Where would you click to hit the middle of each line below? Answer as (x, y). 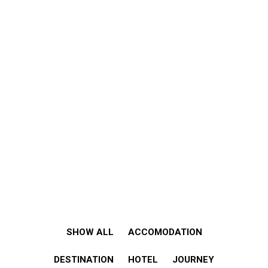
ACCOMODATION (165, 232)
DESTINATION (84, 260)
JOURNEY (193, 260)
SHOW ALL (90, 232)
